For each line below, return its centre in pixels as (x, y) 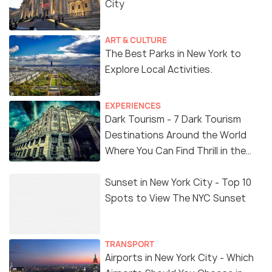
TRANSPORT (130, 244)
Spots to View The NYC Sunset (175, 199)
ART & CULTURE (136, 40)
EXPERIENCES (133, 106)
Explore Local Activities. (159, 70)
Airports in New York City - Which (179, 258)
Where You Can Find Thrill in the (175, 151)
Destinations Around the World (176, 135)
